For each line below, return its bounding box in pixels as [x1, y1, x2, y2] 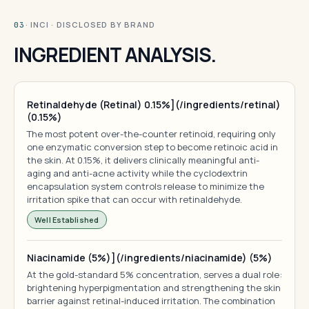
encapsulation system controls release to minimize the [27, 180, 264, 192]
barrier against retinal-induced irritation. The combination [27, 295, 275, 307]
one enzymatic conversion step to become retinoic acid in [27, 141, 278, 153]
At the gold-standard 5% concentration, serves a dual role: [27, 268, 282, 281]
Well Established [34, 215, 99, 225]
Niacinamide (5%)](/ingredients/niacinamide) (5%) [27, 251, 272, 264]
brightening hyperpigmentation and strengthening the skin [27, 281, 281, 294]
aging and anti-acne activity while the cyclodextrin [27, 167, 248, 179]
